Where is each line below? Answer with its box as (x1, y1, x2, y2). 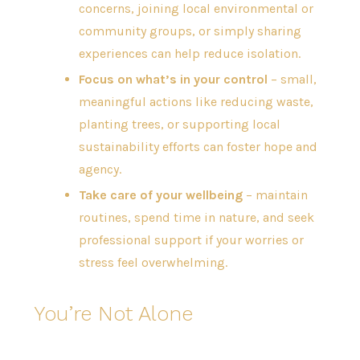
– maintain (242, 187, 308, 203)
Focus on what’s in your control (78, 72, 268, 88)
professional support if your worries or (78, 232, 304, 248)
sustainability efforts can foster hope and (78, 139, 317, 155)
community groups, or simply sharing (78, 23, 301, 39)
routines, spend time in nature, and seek (78, 210, 314, 226)
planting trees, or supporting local (78, 117, 280, 133)
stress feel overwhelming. (78, 255, 227, 271)
